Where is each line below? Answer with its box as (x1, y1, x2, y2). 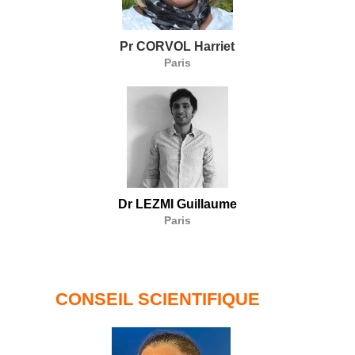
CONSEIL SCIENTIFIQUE (55, 288, 260, 309)
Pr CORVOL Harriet (120, 39, 235, 53)
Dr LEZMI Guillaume (117, 197, 237, 211)
